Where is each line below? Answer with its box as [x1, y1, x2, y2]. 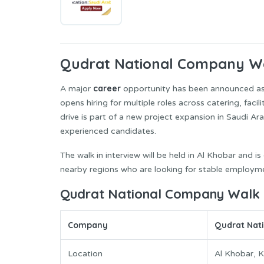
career [93, 83, 121, 94]
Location [68, 248, 103, 259]
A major [60, 84, 93, 94]
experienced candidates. [60, 126, 156, 137]
